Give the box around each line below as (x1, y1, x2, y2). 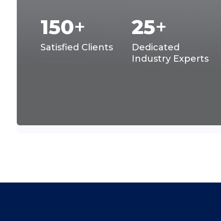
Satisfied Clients (40, 42, 113, 53)
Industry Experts (131, 53, 209, 64)
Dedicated (131, 42, 180, 53)
